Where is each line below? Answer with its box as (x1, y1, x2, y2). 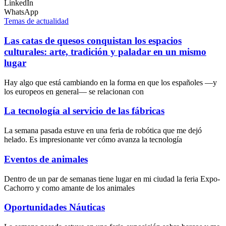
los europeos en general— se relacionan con (4, 87, 144, 96)
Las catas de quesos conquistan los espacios (4, 35, 182, 46)
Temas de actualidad (4, 17, 69, 26)
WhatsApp (4, 8, 38, 17)
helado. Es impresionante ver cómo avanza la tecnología (4, 135, 182, 144)
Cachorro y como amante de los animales (4, 183, 135, 192)
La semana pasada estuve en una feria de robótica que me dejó (4, 126, 202, 135)
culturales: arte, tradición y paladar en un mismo (4, 46, 206, 57)
